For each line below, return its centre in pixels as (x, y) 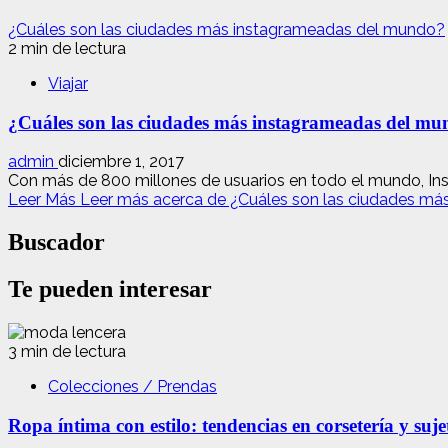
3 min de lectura (67, 352)
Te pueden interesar (110, 289)
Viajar (68, 83)
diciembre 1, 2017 (121, 162)
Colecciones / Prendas (132, 387)
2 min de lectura (67, 48)
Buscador (56, 242)
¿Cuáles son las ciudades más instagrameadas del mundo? (226, 29)
